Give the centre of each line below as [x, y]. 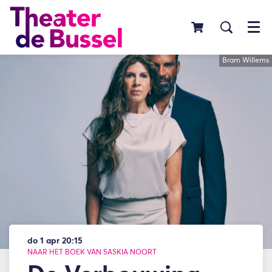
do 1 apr [45, 241]
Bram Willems [246, 61]
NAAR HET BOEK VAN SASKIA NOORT [92, 253]
